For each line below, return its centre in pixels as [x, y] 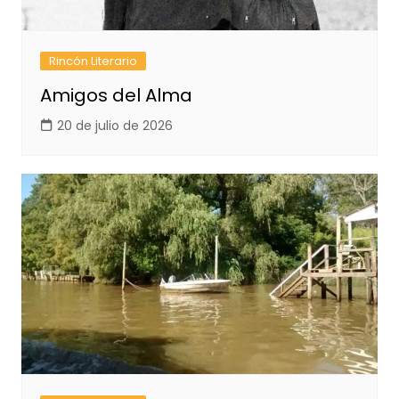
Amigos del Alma [116, 96]
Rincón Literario [93, 61]
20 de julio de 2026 [114, 126]
